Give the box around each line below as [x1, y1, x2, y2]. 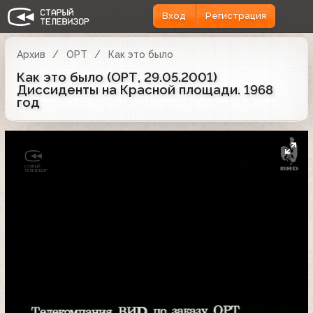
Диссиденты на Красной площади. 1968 [17, 82, 273, 97]
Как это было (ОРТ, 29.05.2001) [17, 69, 217, 85]
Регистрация [205, 10, 266, 22]
